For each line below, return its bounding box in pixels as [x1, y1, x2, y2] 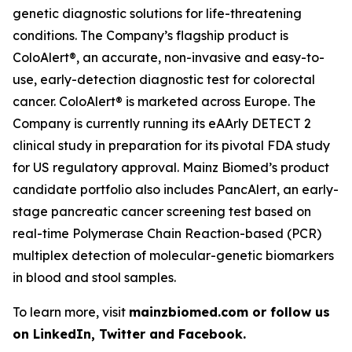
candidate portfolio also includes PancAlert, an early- [13, 181, 339, 197]
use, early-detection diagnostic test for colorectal [13, 71, 315, 87]
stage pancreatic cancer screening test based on [13, 203, 311, 219]
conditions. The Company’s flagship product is [13, 27, 288, 43]
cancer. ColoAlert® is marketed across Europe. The [13, 93, 316, 109]
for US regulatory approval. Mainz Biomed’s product [13, 159, 329, 175]
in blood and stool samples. [13, 269, 176, 285]
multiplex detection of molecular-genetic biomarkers [13, 247, 334, 263]
